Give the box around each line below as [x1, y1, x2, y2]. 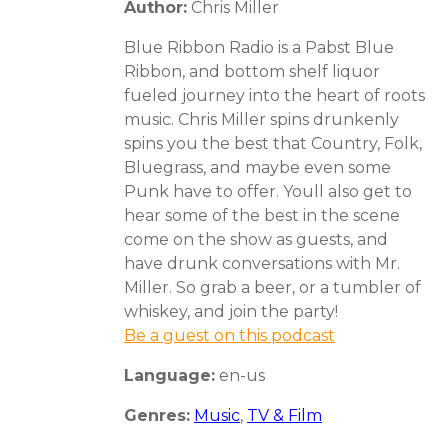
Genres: [124, 405, 190, 425]
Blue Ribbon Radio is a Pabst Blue [124, 37, 394, 57]
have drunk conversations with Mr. [124, 253, 400, 273]
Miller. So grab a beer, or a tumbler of [124, 277, 421, 297]
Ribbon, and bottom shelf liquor [124, 61, 380, 81]
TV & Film [247, 405, 322, 425]
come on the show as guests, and [124, 229, 388, 249]
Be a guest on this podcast [124, 325, 335, 345]
